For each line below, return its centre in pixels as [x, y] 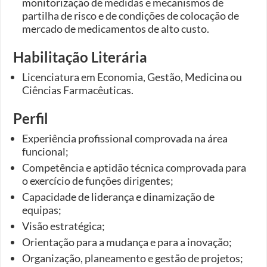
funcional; [46, 151]
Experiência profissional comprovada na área [125, 138]
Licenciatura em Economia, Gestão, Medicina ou [132, 77]
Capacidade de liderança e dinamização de [119, 196]
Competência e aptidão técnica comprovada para [134, 167]
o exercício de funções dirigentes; [98, 180]
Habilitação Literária [80, 57]
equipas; [42, 209]
